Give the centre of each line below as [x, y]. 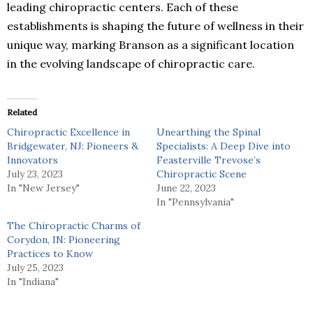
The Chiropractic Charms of [74, 225]
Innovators [32, 160]
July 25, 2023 [35, 267]
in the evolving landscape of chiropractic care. [131, 63]
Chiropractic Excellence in [68, 132]
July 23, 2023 [35, 174]
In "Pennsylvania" [195, 202]
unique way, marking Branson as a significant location [151, 44]
